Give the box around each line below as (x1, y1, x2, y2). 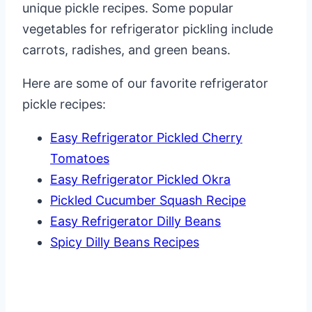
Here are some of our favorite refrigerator (22, 76, 268, 91)
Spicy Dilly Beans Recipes (50, 235, 199, 250)
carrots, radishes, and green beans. (22, 42, 231, 58)
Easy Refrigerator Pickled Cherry (50, 130, 242, 146)
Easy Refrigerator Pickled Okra (50, 172, 231, 187)
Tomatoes (50, 151, 109, 166)
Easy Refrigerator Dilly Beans (50, 214, 221, 229)
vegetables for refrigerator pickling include (22, 22, 273, 37)
